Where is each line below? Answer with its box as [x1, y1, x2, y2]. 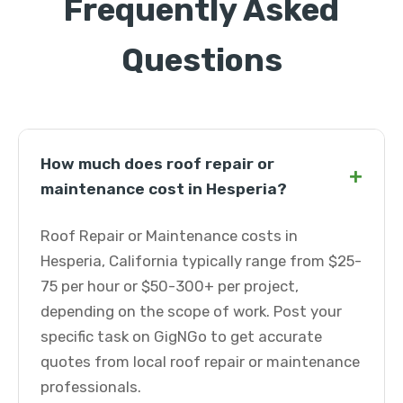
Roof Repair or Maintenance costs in [40, 227, 298, 245]
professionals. [40, 378, 141, 396]
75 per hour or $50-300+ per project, [40, 277, 299, 295]
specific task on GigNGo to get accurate [40, 327, 322, 345]
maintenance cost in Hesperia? [40, 180, 287, 198]
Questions [121, 41, 282, 79]
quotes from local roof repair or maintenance [40, 353, 360, 371]
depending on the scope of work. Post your [40, 302, 342, 320]
